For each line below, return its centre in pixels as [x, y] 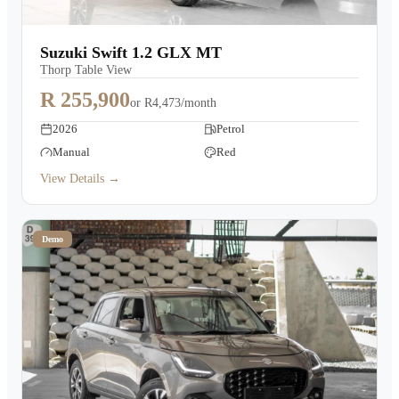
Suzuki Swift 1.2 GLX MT [131, 53]
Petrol [231, 129]
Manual [71, 152]
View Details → [80, 179]
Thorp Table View [86, 70]
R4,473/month [180, 103]
